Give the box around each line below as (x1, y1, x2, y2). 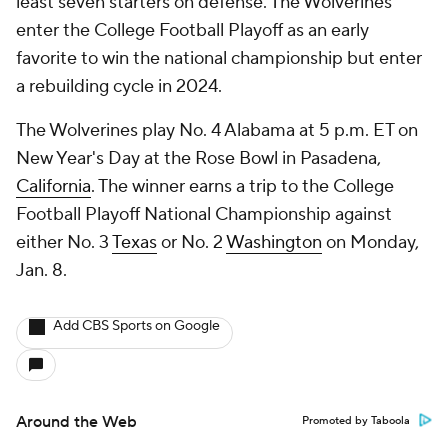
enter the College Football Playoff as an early (16, 19, 369, 42)
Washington (226, 231, 322, 254)
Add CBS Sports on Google (53, 317, 220, 335)
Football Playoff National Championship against (16, 203, 392, 226)
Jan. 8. (16, 259, 67, 282)
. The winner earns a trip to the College (91, 175, 394, 198)
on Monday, (322, 231, 419, 254)
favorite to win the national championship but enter (16, 47, 422, 70)
